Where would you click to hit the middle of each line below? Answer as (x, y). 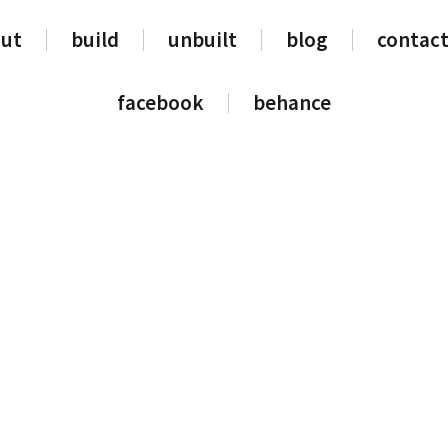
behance (292, 102)
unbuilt (202, 39)
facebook (160, 102)
